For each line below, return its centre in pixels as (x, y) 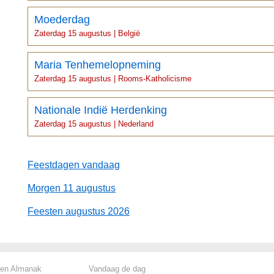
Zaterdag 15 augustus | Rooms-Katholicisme (113, 79)
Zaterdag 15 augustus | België (87, 34)
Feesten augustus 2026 (79, 212)
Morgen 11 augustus (72, 188)
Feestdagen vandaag (74, 165)
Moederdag (62, 20)
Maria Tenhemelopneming (98, 65)
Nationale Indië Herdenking (101, 110)
